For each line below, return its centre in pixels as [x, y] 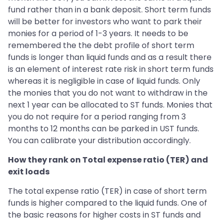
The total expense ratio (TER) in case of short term [107, 191]
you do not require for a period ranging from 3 [97, 117]
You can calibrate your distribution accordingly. [99, 141]
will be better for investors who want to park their [105, 22]
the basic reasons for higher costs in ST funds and [104, 215]
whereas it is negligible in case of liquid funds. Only [104, 81]
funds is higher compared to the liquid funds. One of [108, 203]
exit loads [29, 172]
